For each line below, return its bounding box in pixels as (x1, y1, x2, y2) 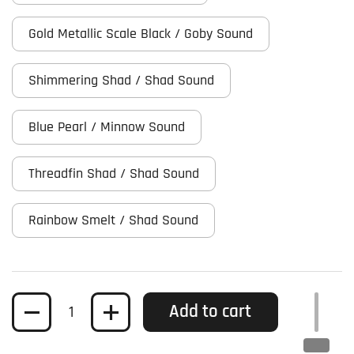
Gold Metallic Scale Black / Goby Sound (28, 25, 253, 43)
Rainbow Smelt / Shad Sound (28, 212, 198, 230)
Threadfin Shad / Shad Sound (28, 165, 199, 183)
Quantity (12, 294, 60, 312)
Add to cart (169, 300, 252, 324)
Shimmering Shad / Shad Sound (28, 72, 214, 90)
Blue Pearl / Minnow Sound (28, 119, 185, 137)
